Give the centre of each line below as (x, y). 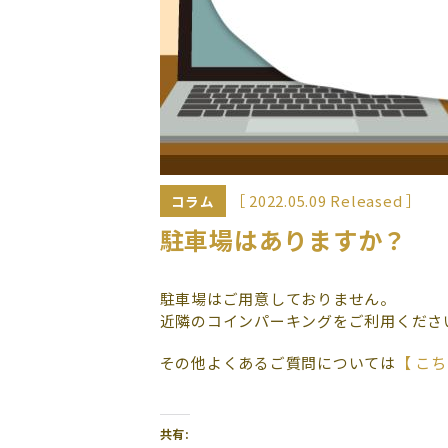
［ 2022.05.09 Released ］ (325, 200)
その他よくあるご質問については (277, 362)
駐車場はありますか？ (283, 239)
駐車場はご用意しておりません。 (277, 298)
